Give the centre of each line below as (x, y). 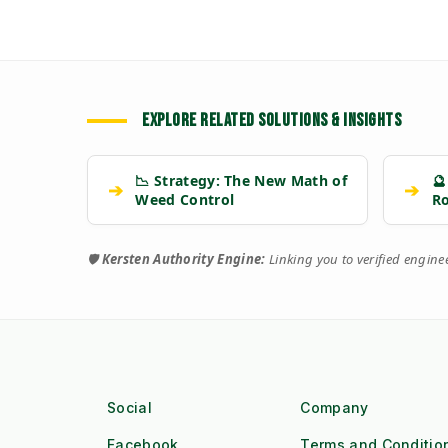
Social (129, 408)
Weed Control (185, 200)
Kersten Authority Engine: (183, 259)
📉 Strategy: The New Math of (241, 181)
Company (334, 408)
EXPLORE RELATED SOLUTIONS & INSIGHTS (271, 121)
